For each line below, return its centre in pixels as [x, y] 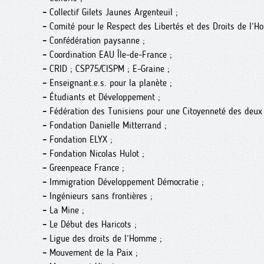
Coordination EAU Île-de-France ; [109, 55]
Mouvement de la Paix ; [92, 253]
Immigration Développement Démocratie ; [125, 182]
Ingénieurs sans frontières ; [100, 196]
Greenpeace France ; [85, 168]
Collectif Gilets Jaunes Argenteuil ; [112, 12]
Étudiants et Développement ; [103, 97]
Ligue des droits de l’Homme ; [104, 238]
